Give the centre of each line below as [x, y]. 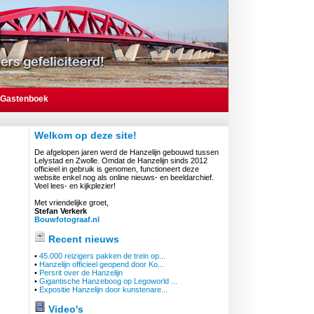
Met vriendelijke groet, [71, 203]
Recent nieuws [82, 239]
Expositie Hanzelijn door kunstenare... [103, 289]
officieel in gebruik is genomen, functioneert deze [117, 169]
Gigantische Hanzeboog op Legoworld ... [108, 281]
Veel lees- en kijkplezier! [75, 186]
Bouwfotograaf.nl [67, 219]
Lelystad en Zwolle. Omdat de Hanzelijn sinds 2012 [121, 161]
